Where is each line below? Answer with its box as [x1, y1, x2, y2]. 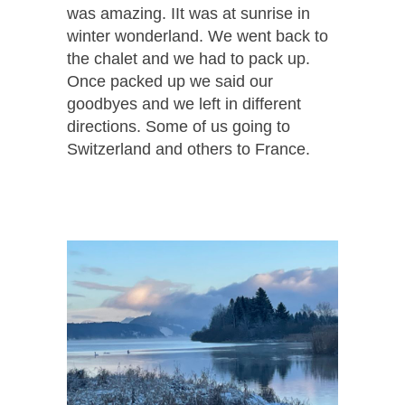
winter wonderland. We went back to [67, 26, 328, 45]
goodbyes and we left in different [67, 94, 301, 113]
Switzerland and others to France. [67, 139, 310, 158]
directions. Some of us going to [67, 117, 290, 136]
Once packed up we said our [67, 71, 273, 90]
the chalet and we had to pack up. [67, 49, 310, 68]
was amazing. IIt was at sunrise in [67, 4, 310, 23]
